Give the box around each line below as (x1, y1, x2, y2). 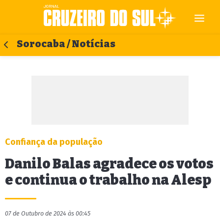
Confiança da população (5, 137, 103, 147)
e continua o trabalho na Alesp (5, 172, 211, 188)
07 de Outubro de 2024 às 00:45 (5, 210, 90, 217)
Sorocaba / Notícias (17, 38, 115, 50)
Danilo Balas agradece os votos (5, 156, 214, 172)
